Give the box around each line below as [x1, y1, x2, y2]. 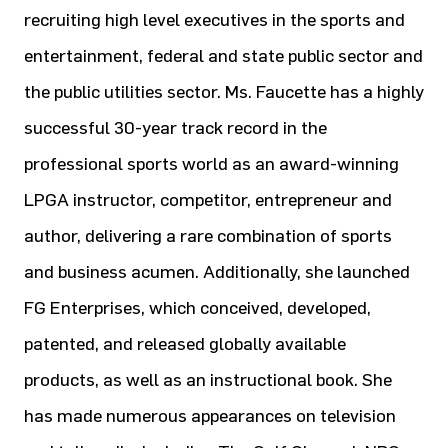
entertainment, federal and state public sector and [24, 45, 423, 67]
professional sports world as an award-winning [24, 153, 399, 175]
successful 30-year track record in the [24, 117, 327, 139]
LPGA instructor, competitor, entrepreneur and [24, 189, 392, 211]
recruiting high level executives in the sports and [24, 9, 405, 31]
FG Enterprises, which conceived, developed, [24, 297, 371, 319]
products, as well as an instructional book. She [24, 369, 392, 391]
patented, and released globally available [24, 333, 346, 355]
